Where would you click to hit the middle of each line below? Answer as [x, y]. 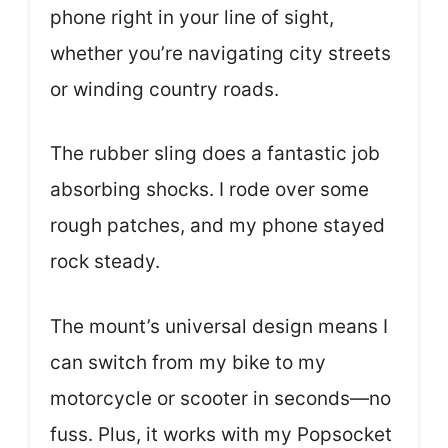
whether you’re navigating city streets [220, 53]
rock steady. [105, 261]
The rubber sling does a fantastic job [215, 153]
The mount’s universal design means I [219, 326]
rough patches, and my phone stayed [217, 225]
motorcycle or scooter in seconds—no [220, 398]
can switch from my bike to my [188, 362]
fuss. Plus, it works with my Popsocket [221, 434]
